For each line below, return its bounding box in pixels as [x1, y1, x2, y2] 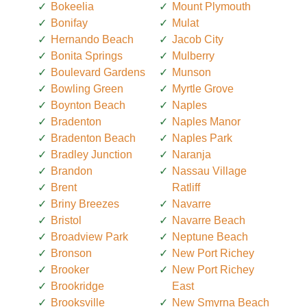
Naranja [172, 148, 211, 160]
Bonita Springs [51, 49, 123, 62]
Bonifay [51, 16, 88, 29]
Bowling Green [51, 82, 123, 95]
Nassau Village [172, 164, 247, 177]
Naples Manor [172, 115, 241, 127]
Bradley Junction [51, 148, 132, 160]
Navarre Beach [172, 214, 245, 226]
